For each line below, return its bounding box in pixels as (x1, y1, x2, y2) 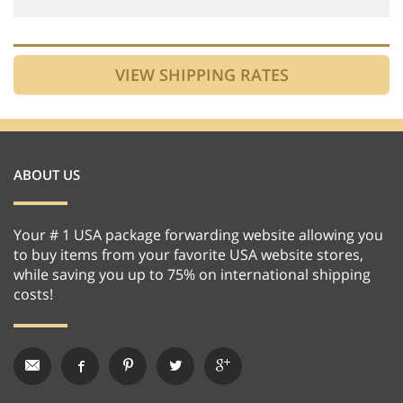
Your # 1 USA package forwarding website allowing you (13, 224, 383, 245)
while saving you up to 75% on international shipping (13, 264, 371, 284)
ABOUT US (13, 165, 80, 184)
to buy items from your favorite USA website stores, (13, 244, 363, 264)
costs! (13, 283, 53, 304)
